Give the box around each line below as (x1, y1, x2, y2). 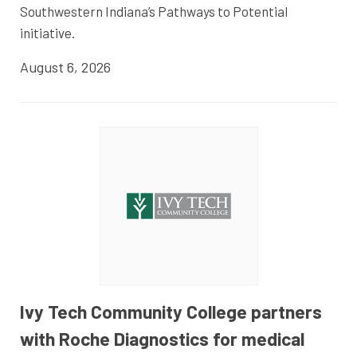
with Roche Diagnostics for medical (20, 328, 304, 351)
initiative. (20, 25, 75, 41)
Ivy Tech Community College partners (20, 300, 322, 324)
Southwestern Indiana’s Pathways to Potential (20, 3, 288, 20)
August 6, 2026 (20, 58, 111, 76)
